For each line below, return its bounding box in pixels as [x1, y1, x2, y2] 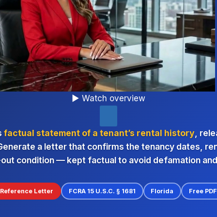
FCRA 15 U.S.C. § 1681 [68, 187, 136, 195]
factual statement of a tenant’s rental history [4, 127, 195, 138]
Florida [151, 187, 174, 195]
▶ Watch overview [72, 93, 145, 104]
